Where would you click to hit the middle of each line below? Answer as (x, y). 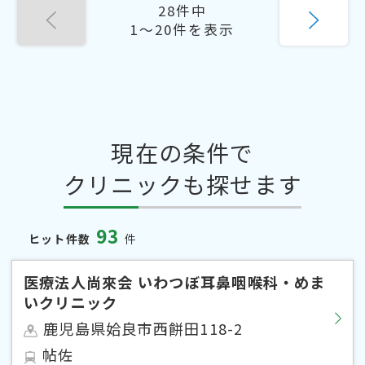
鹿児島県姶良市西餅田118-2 (143, 328)
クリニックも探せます (182, 184)
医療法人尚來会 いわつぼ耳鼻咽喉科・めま (175, 281)
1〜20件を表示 (182, 29)
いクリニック (71, 302)
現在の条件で (182, 152)
